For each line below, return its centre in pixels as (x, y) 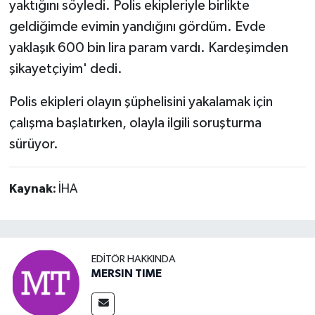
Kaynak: (33, 189)
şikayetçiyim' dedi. (65, 69)
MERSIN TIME (127, 273)
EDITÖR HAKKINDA (134, 259)
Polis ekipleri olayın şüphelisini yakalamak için (141, 102)
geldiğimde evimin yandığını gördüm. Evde (137, 27)
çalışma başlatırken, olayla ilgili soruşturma (135, 123)
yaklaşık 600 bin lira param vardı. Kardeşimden (148, 48)
